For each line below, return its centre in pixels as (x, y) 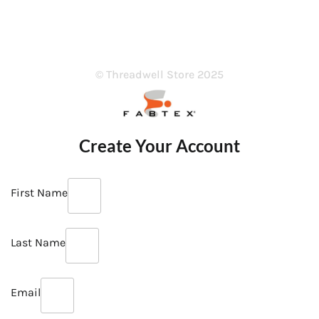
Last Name (38, 243)
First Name (39, 193)
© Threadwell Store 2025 (160, 75)
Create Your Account (159, 146)
